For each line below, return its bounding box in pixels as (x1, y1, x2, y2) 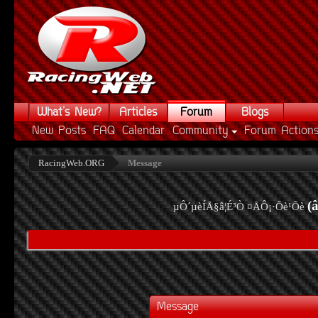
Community (172, 123, 229, 140)
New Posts (32, 123, 86, 140)
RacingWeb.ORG (38, 158, 104, 168)
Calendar (122, 123, 165, 140)
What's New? (37, 104, 102, 121)
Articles (119, 104, 158, 121)
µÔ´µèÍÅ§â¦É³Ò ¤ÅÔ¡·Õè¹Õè (173, 201, 305, 212)
